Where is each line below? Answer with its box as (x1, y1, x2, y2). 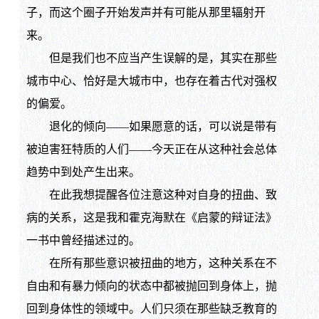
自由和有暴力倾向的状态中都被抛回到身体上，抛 (26, 280, 277, 293)
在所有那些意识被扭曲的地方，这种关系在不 (26, 257, 277, 270)
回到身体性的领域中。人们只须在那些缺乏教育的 (26, 303, 277, 315)
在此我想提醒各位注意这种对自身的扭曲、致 (26, 189, 277, 202)
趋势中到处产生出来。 (26, 166, 140, 179)
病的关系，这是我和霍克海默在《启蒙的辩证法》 (26, 211, 277, 224)
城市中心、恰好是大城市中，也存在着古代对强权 (26, 75, 277, 88)
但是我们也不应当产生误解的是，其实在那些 (26, 52, 277, 65)
